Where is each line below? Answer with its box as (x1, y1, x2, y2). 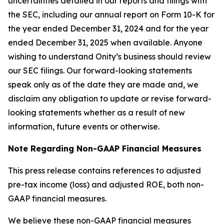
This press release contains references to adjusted (8, 165, 201, 175)
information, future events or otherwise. (8, 121, 159, 131)
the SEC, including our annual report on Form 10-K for (8, 9, 214, 19)
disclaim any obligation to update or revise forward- (8, 93, 211, 103)
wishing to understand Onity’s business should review (8, 51, 211, 61)
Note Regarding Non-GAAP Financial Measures (8, 143, 201, 153)
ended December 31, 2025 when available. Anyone (8, 37, 202, 47)
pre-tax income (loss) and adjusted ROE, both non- (8, 179, 204, 189)
